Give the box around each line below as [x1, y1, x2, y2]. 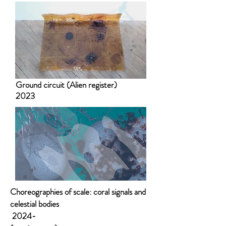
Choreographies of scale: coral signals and [10, 186, 146, 198]
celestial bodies [10, 198, 59, 210]
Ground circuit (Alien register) [16, 79, 117, 91]
